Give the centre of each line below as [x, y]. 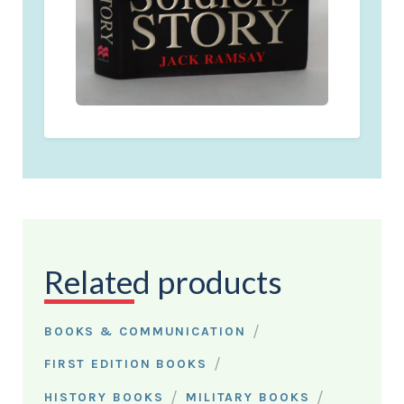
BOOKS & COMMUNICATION [145, 331]
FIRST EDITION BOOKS [125, 364]
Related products [163, 281]
